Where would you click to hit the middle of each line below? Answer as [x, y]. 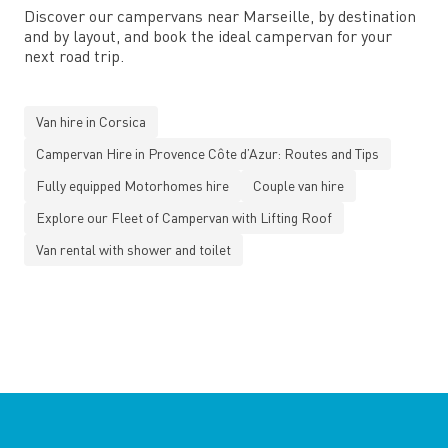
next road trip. [74, 55]
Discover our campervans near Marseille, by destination [220, 15]
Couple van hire [298, 185]
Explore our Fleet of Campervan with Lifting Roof [184, 217]
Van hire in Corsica [91, 121]
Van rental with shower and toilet [133, 249]
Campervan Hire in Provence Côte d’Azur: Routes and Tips [207, 153]
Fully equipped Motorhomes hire [132, 185]
